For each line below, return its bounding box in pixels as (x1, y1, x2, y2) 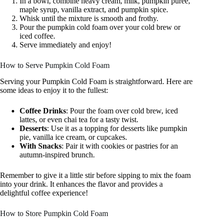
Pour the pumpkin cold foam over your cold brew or (20, 23, 180, 32)
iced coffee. (20, 32, 55, 41)
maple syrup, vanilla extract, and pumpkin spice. (20, 5, 168, 14)
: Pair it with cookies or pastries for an (62, 142, 178, 151)
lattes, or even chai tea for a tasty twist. (20, 115, 138, 124)
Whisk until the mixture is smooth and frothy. (20, 14, 158, 23)
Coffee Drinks (20, 107, 66, 115)
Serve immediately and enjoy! (20, 41, 111, 49)
